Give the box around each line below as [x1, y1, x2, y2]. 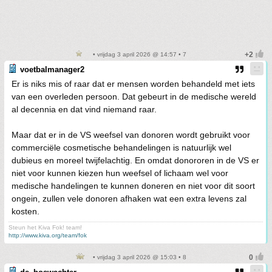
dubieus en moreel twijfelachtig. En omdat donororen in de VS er [12, 155, 259, 165]
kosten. [12, 206, 39, 216]
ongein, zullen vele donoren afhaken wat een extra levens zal [12, 193, 246, 203]
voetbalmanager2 [20, 64, 84, 74]
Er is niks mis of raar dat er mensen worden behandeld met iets [12, 78, 255, 89]
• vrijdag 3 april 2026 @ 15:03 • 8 [90, 253, 186, 260]
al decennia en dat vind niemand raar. [12, 104, 157, 114]
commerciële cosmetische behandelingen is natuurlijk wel [12, 142, 231, 152]
